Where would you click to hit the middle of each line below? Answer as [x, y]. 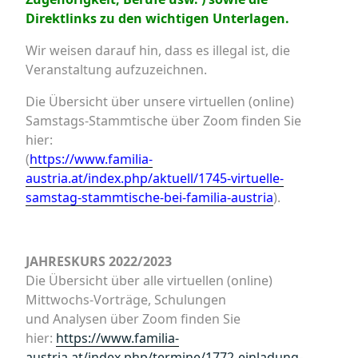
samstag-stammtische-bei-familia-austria [149, 197]
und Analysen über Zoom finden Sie [133, 319]
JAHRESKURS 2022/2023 [99, 261]
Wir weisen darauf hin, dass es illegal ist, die [158, 50]
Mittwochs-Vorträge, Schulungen [126, 300]
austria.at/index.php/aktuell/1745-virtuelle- [155, 178]
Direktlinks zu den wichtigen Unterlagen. [157, 18]
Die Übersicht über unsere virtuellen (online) [160, 101]
